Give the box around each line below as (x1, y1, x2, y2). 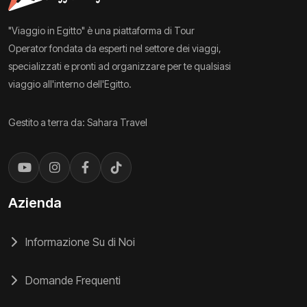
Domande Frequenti (23, 273, 121, 287)
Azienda (8, 194, 62, 211)
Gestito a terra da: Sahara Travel (8, 116, 147, 128)
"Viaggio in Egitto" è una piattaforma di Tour (8, 24, 195, 36)
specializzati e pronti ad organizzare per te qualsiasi (8, 60, 231, 72)
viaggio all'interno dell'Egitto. (8, 77, 132, 90)
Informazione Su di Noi (23, 234, 135, 249)
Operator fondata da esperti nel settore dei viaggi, (8, 42, 221, 54)
